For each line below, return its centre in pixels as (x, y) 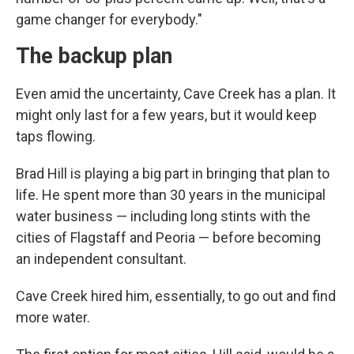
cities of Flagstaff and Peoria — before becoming (168, 237)
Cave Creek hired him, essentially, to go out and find (176, 296)
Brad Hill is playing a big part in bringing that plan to (173, 173)
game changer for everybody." (109, 19)
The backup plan (94, 56)
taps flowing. (56, 136)
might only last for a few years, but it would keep (166, 115)
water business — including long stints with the (163, 216)
